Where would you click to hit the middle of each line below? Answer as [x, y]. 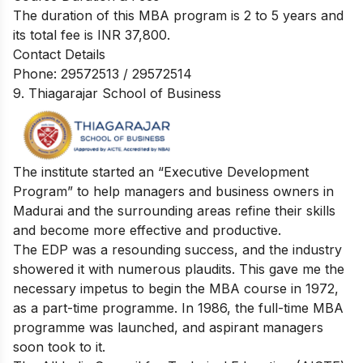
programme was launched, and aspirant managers [168, 327]
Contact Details [59, 54]
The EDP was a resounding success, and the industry [177, 249]
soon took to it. [59, 346]
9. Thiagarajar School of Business [117, 93]
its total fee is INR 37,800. [92, 34]
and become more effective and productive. [147, 230]
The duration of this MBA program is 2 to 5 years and [178, 15]
